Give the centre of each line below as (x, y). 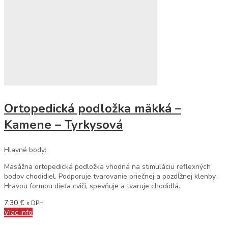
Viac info (18, 212)
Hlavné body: (25, 150)
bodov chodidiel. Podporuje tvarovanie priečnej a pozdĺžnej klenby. (110, 176)
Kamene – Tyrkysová (63, 125)
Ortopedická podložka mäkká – (93, 108)
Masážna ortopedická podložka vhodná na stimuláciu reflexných (107, 167)
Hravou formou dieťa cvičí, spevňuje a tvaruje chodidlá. (92, 186)
